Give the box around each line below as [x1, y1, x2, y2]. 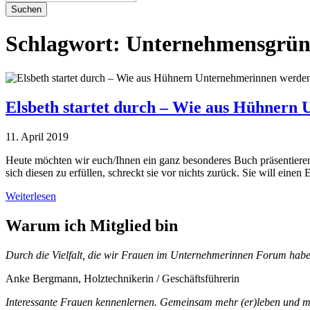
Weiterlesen [6, 190, 56, 202]
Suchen [11, 4, 42, 15]
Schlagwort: [6, 31, 120, 57]
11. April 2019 [6, 130, 69, 143]
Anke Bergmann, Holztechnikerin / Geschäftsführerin [6, 272, 239, 284]
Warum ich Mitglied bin [6, 216, 178, 235]
